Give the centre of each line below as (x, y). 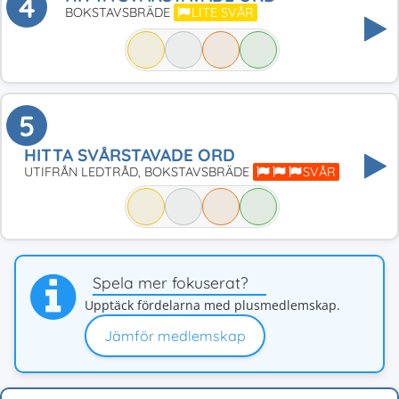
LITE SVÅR (223, 12)
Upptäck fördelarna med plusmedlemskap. (212, 305)
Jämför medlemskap (175, 336)
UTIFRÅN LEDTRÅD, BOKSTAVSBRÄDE (138, 172)
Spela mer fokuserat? (171, 282)
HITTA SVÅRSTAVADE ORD (130, 155)
